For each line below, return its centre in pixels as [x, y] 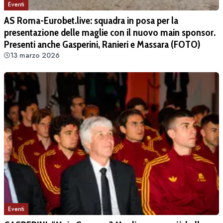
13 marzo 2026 [35, 55]
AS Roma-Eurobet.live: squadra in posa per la [91, 20]
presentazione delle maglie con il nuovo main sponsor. [110, 32]
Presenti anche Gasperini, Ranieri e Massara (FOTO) [102, 44]
